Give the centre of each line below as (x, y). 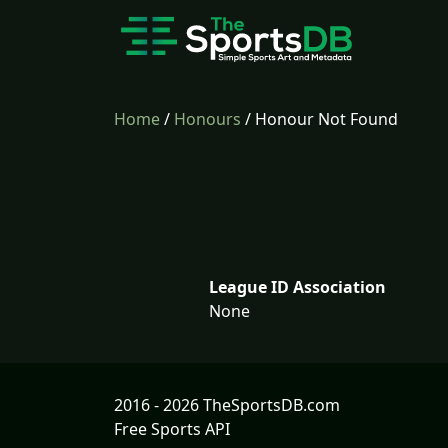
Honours (207, 119)
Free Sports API (172, 429)
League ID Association (297, 287)
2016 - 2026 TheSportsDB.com (227, 405)
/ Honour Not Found (319, 119)
